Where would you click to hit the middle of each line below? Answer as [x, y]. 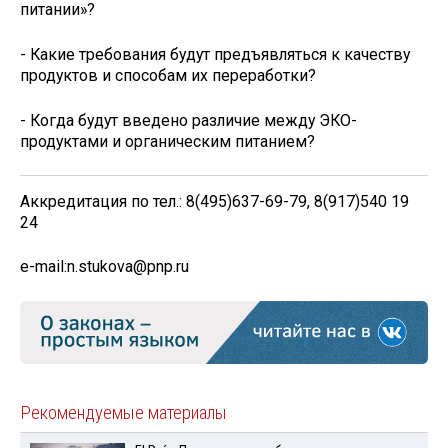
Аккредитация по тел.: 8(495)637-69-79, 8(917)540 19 [214, 201]
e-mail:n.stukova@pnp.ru [104, 267]
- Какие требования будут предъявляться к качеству [215, 54]
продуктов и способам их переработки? [168, 75]
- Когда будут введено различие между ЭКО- [188, 120]
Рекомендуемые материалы [123, 412]
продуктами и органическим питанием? [167, 141]
